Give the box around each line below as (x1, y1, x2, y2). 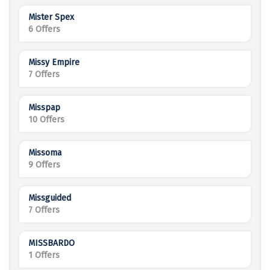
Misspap (28, 102, 60, 113)
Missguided (28, 193, 71, 204)
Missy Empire (28, 57, 80, 68)
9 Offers (28, 160, 60, 171)
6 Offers (28, 24, 60, 35)
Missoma (28, 148, 61, 159)
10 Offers (28, 115, 64, 125)
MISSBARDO (28, 238, 75, 249)
